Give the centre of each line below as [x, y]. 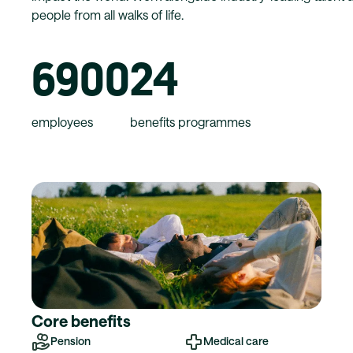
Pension [71, 340]
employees [62, 122]
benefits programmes [190, 122]
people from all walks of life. [108, 15]
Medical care [236, 340]
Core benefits [81, 320]
